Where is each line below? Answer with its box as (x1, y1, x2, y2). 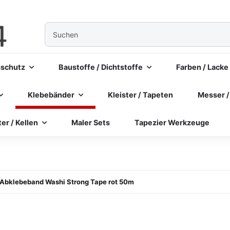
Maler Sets (71, 118, 110, 127)
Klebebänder (28, 90, 74, 99)
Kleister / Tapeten (108, 90, 173, 99)
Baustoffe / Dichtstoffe (59, 63, 143, 71)
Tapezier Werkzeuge (135, 118, 209, 127)
